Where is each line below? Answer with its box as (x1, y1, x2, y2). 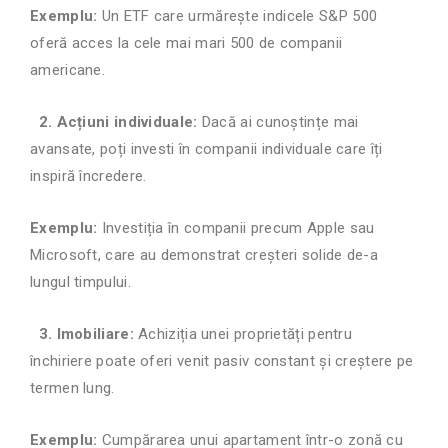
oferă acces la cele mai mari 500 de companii (30, 34, 343, 53)
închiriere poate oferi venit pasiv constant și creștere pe (30, 352, 414, 371)
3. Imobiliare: (30, 325, 134, 344)
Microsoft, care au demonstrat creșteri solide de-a (30, 246, 379, 265)
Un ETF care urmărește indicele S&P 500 (97, 7, 378, 26)
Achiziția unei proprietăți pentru (133, 325, 353, 344)
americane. (30, 61, 105, 80)
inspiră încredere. (30, 167, 147, 186)
